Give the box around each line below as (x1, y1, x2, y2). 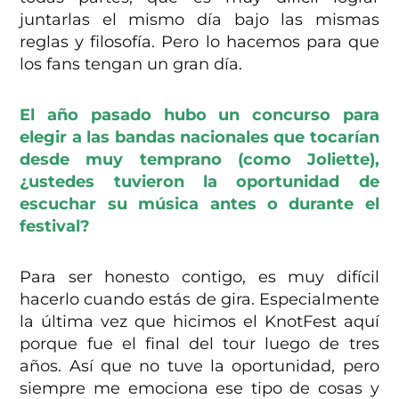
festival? (20, 216, 91, 236)
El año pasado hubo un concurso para (20, 104, 379, 125)
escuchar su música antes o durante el (20, 193, 379, 214)
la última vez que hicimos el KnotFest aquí (20, 311, 379, 331)
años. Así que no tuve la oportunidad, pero (20, 355, 379, 376)
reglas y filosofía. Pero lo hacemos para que (20, 31, 379, 52)
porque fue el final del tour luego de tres (20, 333, 379, 354)
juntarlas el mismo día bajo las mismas (20, 9, 379, 29)
